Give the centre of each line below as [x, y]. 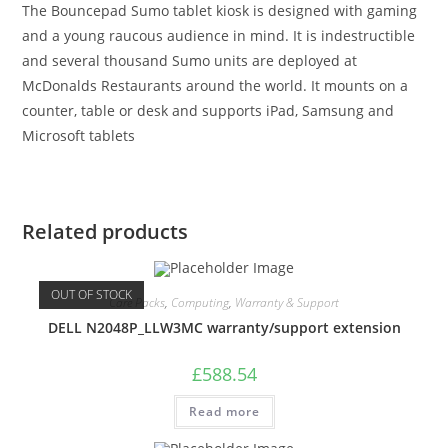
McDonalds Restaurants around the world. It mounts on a [215, 85]
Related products [105, 231]
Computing [200, 302]
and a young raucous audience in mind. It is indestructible [219, 35]
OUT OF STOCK [91, 294]
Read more [224, 411]
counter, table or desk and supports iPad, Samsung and [208, 110]
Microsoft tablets [79, 135]
